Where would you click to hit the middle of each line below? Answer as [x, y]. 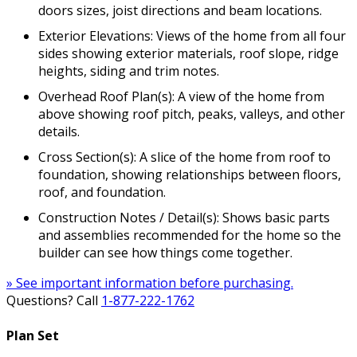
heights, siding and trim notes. [129, 71]
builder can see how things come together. [165, 253]
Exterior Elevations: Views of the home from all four [192, 36]
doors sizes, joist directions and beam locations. [180, 11]
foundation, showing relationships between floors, [190, 175]
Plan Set [33, 335]
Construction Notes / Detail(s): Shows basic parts [184, 218]
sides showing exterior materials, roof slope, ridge [188, 54]
